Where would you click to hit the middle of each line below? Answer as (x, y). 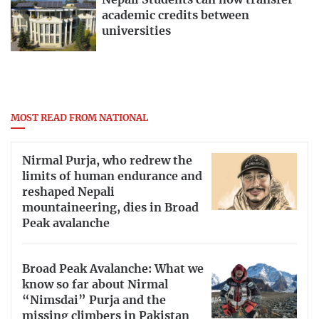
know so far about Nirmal (95, 285)
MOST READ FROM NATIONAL (79, 119)
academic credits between (176, 16)
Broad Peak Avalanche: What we (113, 270)
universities (136, 32)
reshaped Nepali (68, 193)
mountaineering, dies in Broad (110, 208)
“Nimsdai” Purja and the (94, 301)
